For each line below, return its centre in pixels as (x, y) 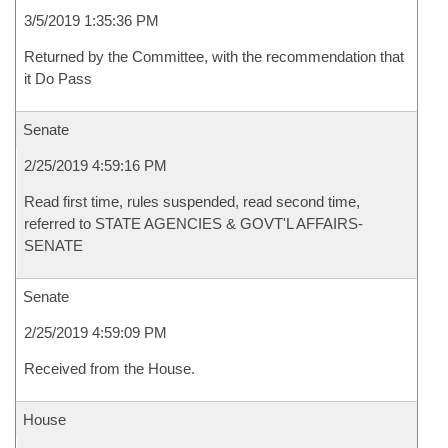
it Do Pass (58, 78)
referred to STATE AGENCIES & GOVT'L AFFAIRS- (193, 223)
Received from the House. (109, 368)
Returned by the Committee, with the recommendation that (214, 56)
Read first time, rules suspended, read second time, (192, 201)
